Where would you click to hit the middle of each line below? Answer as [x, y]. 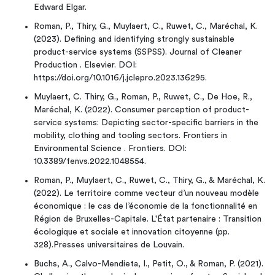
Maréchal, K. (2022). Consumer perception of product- [141, 110]
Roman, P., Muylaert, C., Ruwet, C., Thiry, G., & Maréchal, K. [149, 180]
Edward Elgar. [60, 7]
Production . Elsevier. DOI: [85, 65]
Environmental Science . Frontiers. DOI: [110, 149]
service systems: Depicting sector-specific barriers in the [146, 123]
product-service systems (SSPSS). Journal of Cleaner [138, 52]
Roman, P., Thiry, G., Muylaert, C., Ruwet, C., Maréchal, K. [146, 26]
